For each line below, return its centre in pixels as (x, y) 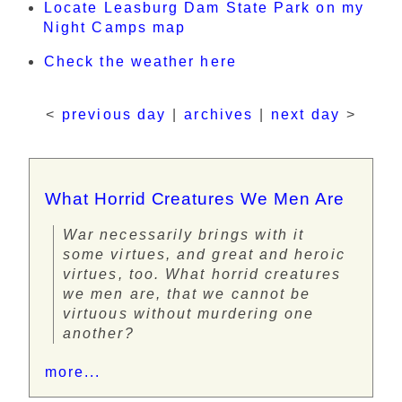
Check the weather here (140, 61)
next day (306, 115)
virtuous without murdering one (189, 314)
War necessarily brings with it (184, 235)
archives (218, 115)
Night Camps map (115, 27)
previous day (114, 115)
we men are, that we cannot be (187, 294)
